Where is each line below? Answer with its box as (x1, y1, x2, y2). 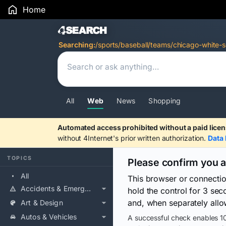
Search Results (57, 23, 161, 40)
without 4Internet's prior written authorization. (58, 134, 208, 142)
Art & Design (21, 198, 63, 207)
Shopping (148, 96, 181, 105)
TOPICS (7, 155, 33, 161)
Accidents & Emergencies (85, 184, 91, 193)
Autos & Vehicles (21, 212, 77, 221)
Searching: (59, 40, 95, 49)
